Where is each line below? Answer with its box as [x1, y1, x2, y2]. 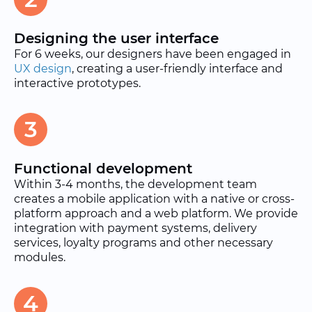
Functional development [14, 160, 192, 177]
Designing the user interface [14, 30, 219, 47]
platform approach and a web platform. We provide [14, 207, 298, 220]
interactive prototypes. [14, 77, 143, 90]
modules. [14, 251, 68, 264]
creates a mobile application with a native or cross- [14, 192, 295, 205]
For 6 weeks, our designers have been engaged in [14, 47, 291, 61]
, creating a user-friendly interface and [72, 62, 283, 75]
